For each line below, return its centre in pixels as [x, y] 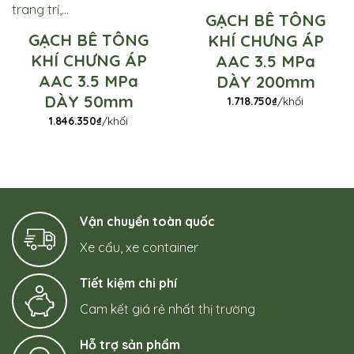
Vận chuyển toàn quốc [147, 222]
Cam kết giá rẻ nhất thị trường [168, 309]
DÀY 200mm [265, 82]
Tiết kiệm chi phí [128, 283]
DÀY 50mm [88, 102]
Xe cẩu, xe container [139, 248]
